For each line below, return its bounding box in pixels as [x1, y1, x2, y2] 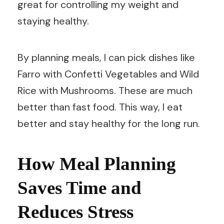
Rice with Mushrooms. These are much [17, 83, 192, 97]
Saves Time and [17, 177, 141, 198]
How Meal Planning [17, 153, 176, 174]
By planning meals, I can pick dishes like [17, 50, 195, 64]
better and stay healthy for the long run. [17, 116, 200, 130]
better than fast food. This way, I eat [17, 100, 182, 113]
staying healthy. [17, 14, 89, 27]
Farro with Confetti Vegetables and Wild [17, 67, 199, 80]
